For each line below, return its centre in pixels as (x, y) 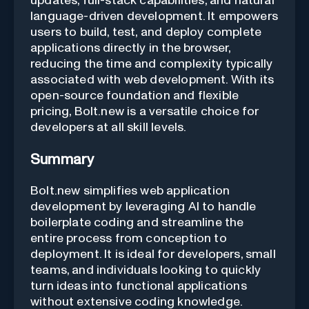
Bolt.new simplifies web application (130, 191)
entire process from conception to (129, 239)
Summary (62, 160)
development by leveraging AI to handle (143, 207)
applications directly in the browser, (131, 49)
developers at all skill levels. (109, 128)
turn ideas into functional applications (139, 287)
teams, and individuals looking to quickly (146, 271)
